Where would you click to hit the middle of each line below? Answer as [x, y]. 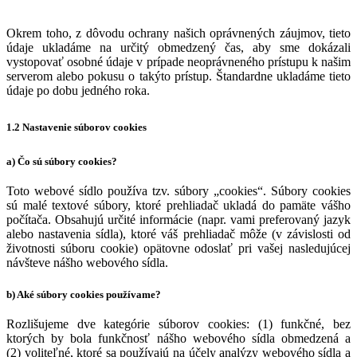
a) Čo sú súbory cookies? [62, 161]
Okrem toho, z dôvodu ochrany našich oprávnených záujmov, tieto [178, 33]
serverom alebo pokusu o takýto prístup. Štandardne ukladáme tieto [178, 76]
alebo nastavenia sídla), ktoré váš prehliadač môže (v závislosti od [178, 233]
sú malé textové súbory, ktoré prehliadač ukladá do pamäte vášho [178, 205]
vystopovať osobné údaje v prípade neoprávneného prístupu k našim [178, 62]
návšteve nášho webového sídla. [87, 262]
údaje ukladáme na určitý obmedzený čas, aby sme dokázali [178, 47]
